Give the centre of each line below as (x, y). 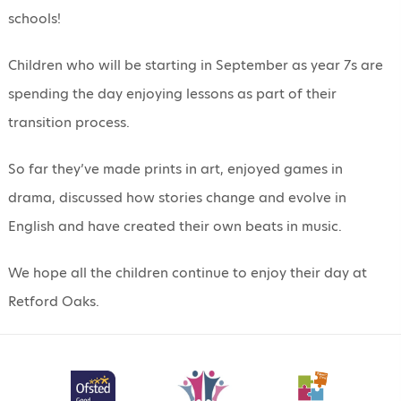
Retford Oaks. (54, 301)
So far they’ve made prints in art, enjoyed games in (175, 169)
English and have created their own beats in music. (175, 226)
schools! (34, 18)
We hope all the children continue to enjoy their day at (188, 273)
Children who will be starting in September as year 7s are (196, 65)
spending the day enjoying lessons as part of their (172, 94)
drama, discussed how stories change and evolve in (177, 197)
